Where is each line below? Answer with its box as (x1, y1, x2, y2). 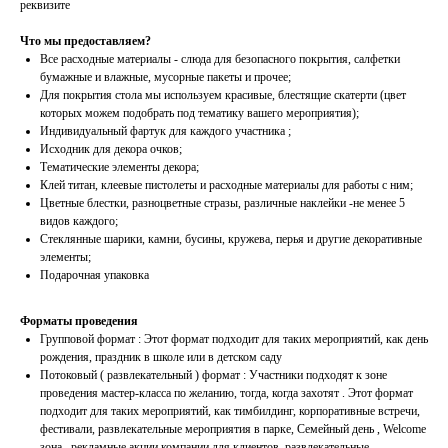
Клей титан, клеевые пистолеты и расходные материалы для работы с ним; (40, 178, 413, 193)
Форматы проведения (20, 314, 138, 329)
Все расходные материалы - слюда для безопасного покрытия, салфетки (40, 52, 400, 67)
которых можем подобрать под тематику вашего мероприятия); (40, 106, 359, 121)
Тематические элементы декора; (40, 160, 199, 175)
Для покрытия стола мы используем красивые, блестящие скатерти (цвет (40, 88, 406, 103)
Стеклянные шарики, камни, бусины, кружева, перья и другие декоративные (40, 232, 422, 247)
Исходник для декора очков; (40, 142, 182, 157)
